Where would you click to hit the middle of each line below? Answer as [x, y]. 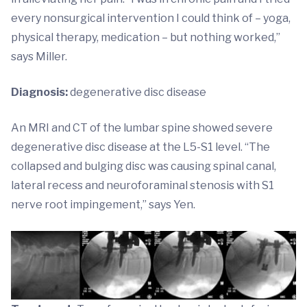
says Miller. [39, 57]
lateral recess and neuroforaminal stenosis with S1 [143, 185]
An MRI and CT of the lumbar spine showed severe [142, 128]
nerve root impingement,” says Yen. [103, 205]
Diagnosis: [39, 92]
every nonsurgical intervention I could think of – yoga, [151, 18]
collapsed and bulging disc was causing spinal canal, [144, 166]
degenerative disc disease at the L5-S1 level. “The [140, 147]
